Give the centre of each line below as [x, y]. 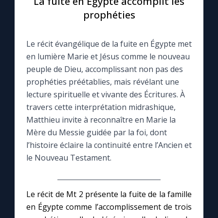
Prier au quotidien [48, 143]
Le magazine [40, 52]
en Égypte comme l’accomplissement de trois [109, 207]
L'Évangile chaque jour [58, 190]
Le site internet [45, 79]
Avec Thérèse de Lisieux [61, 162]
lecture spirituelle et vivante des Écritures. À [106, 95]
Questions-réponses [54, 107]
